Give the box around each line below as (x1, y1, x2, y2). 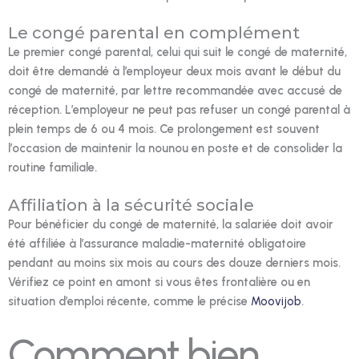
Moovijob (251, 294, 301, 309)
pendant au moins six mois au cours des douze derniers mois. (8, 256, 341, 271)
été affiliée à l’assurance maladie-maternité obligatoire (8, 236, 306, 252)
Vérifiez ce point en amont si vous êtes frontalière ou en (8, 275, 310, 290)
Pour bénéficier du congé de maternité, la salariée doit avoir (8, 217, 333, 232)
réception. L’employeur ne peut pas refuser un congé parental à (8, 103, 350, 118)
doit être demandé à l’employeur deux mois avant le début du (8, 64, 341, 79)
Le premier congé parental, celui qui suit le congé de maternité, (8, 45, 347, 60)
